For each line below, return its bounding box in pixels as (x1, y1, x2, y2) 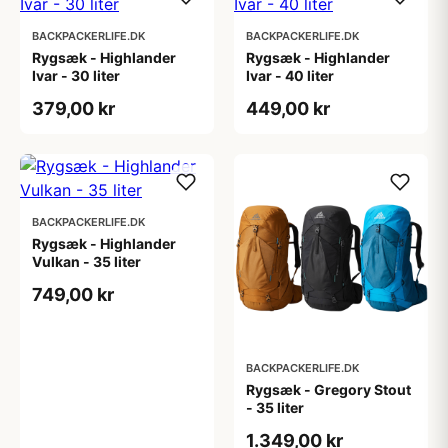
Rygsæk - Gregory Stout (246, 381, 411, 398)
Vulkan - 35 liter (32, 253, 141, 270)
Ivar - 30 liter (32, 67, 120, 84)
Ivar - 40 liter (246, 67, 334, 84)
